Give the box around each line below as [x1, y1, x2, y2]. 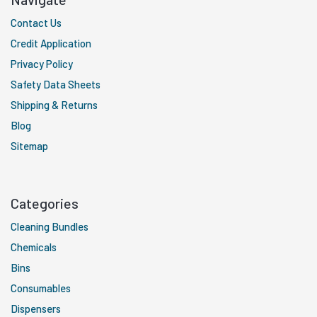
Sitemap [11, 139, 48, 152]
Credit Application [11, 36, 91, 50]
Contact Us [11, 16, 62, 29]
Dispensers [11, 301, 61, 315]
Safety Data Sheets [11, 77, 100, 91]
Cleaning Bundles [11, 219, 88, 233]
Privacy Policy [11, 57, 73, 70]
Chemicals [11, 240, 57, 253]
